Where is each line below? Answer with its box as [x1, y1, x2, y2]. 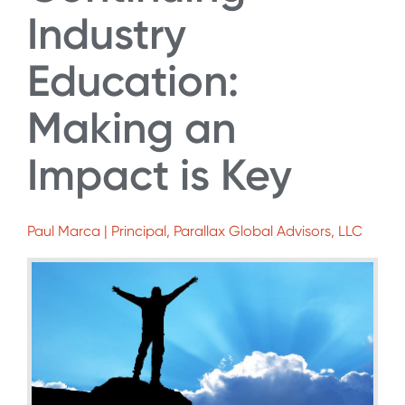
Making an [27, 101, 236, 154]
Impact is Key [27, 148, 292, 201]
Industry [27, 7, 186, 60]
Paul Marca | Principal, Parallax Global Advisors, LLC [27, 222, 363, 240]
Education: [27, 54, 239, 107]
